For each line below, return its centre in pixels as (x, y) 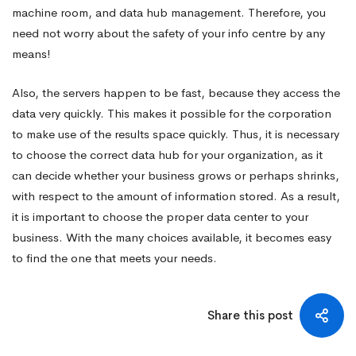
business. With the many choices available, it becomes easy (172, 237)
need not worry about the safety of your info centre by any (168, 33)
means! (31, 54)
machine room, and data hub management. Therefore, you (169, 12)
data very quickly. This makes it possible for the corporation (172, 113)
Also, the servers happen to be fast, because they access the (176, 92)
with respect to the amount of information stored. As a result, (176, 195)
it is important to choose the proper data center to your (160, 216)
